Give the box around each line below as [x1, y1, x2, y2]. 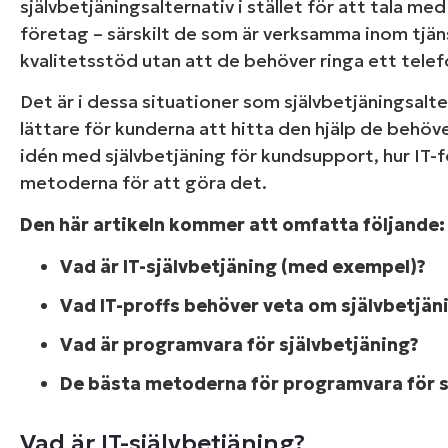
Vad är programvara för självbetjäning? [60, 333, 419, 357]
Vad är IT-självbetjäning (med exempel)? [60, 255, 426, 279]
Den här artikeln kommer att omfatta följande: [20, 212, 445, 236]
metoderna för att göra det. [20, 171, 267, 195]
